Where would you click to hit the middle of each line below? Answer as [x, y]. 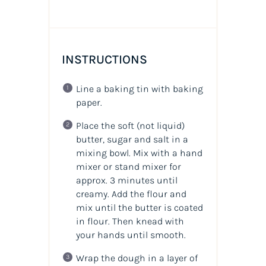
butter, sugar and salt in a [132, 139]
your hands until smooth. [131, 235]
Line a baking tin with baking [139, 88]
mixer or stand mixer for [128, 166]
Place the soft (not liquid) [130, 125]
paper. [89, 102]
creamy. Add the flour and [131, 194]
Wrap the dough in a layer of [137, 258]
